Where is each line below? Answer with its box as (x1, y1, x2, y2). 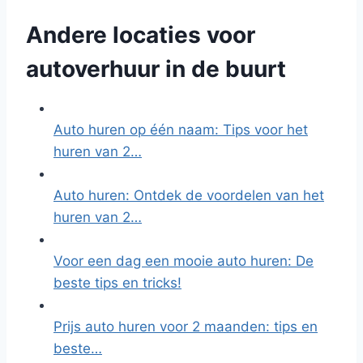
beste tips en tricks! (53, 275, 181, 291)
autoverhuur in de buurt (26, 55, 286, 83)
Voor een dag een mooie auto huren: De (53, 253, 314, 269)
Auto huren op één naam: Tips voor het (53, 122, 308, 138)
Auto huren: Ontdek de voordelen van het (53, 187, 324, 203)
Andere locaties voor (26, 21, 255, 49)
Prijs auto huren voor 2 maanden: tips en (53, 318, 318, 335)
